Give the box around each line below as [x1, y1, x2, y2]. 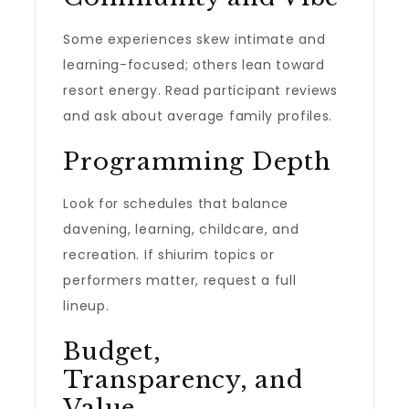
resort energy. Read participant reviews [63, 81, 338, 100]
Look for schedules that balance [63, 194, 289, 213]
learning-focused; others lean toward [63, 56, 325, 74]
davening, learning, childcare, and [63, 220, 299, 238]
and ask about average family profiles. [63, 107, 333, 125]
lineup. [63, 297, 110, 315]
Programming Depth [63, 147, 331, 176]
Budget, [63, 337, 162, 366]
